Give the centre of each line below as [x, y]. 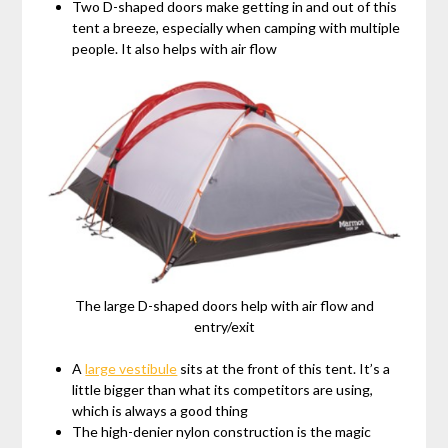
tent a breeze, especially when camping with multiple [236, 27]
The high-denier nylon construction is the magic [222, 432]
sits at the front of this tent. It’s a [284, 369]
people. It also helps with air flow [175, 48]
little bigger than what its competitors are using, [223, 390]
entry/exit [224, 327]
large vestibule [131, 369]
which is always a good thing [160, 411]
